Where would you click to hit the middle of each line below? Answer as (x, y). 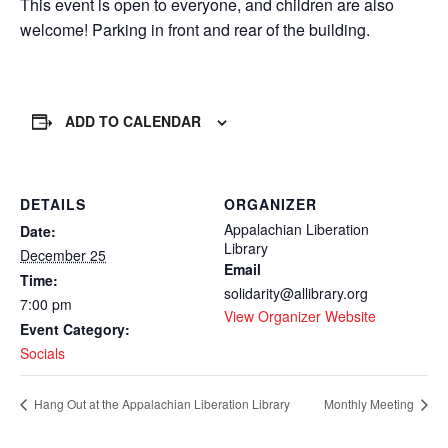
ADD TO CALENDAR (133, 121)
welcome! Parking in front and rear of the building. (195, 29)
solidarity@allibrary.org (296, 293)
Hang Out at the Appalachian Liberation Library (160, 404)
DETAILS (53, 204)
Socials (42, 353)
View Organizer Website (300, 316)
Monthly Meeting (370, 404)
